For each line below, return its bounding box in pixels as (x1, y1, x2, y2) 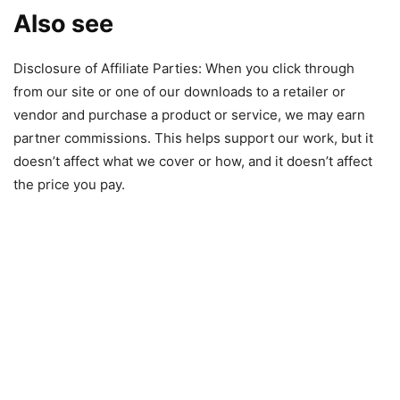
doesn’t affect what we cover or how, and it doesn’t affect (13, 153, 372, 171)
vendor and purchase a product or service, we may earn (13, 106, 365, 124)
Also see (13, 9, 113, 39)
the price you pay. (13, 176, 125, 194)
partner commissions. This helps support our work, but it (13, 129, 373, 147)
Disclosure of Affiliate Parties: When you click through (13, 60, 354, 78)
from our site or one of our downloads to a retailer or (13, 83, 346, 101)
